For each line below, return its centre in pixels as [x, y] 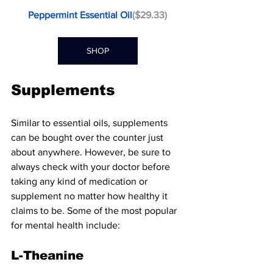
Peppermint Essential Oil [80, 15]
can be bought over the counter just [88, 137]
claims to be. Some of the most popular [95, 210]
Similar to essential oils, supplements [90, 122]
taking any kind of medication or [80, 181]
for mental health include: [66, 225]
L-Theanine [47, 255]
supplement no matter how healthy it [90, 196]
